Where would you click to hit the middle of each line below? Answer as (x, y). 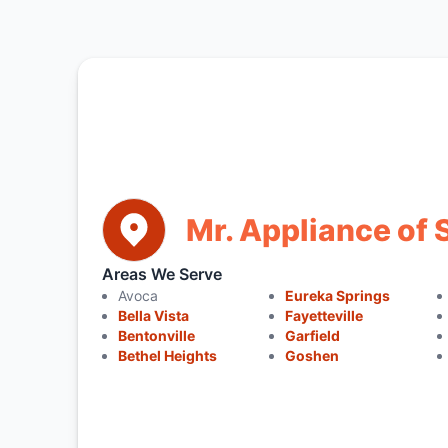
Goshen (312, 355)
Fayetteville (324, 315)
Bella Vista (153, 315)
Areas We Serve (161, 274)
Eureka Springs (338, 295)
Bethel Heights (167, 355)
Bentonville (156, 335)
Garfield (313, 335)
